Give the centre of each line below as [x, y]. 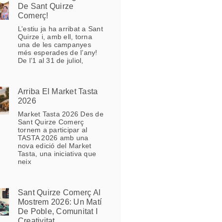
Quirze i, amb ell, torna [55, 37]
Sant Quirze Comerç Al [59, 193]
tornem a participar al [53, 130]
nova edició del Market [55, 146]
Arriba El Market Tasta [58, 92]
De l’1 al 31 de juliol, [51, 61]
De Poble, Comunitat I [58, 212]
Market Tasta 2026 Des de [60, 114]
